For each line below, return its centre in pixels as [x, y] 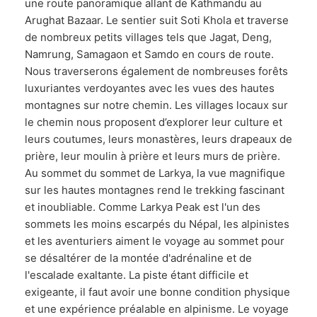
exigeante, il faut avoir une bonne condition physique [157, 292]
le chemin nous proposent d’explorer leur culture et [154, 122]
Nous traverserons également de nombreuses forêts [156, 71]
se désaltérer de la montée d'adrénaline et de [138, 258]
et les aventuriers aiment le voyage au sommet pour [155, 241]
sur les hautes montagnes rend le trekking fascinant [155, 190]
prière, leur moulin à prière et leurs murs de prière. [152, 156]
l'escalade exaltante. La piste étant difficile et [137, 275]
